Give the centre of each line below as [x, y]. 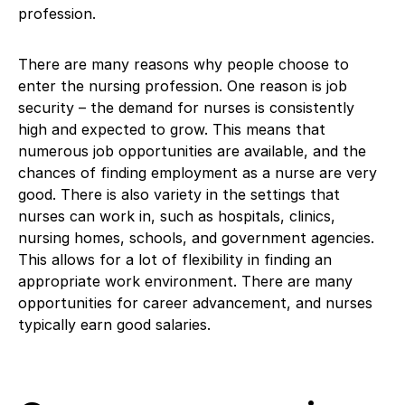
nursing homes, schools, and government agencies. [196, 237]
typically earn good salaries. [114, 324]
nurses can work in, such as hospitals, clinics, [177, 216]
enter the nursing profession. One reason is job [183, 85]
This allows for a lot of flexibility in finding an [175, 259]
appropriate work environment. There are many [185, 281]
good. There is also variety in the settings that [179, 194]
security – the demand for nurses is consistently [186, 107]
